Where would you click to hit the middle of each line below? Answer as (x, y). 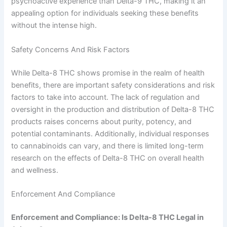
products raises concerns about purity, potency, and (102, 121)
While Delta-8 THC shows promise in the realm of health (108, 73)
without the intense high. (54, 26)
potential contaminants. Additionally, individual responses (110, 134)
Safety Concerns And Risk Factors (71, 49)
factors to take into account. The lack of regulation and (106, 97)
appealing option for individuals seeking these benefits (105, 13)
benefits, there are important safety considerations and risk (113, 85)
